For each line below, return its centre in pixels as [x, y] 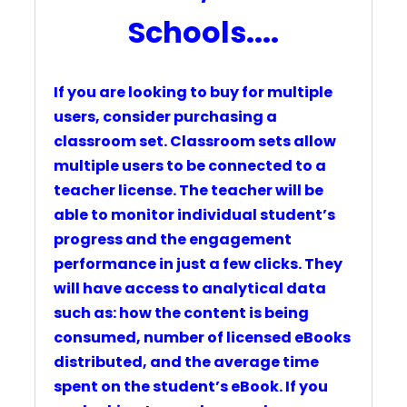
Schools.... [203, 33]
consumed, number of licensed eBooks [202, 338]
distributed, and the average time [186, 362]
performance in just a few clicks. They [198, 264]
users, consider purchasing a [165, 117]
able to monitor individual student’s [194, 215]
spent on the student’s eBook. [168, 387]
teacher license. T [121, 191]
